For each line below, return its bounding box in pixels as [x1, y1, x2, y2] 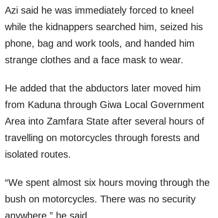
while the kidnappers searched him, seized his [5, 21, 203, 33]
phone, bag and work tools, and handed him [5, 38, 195, 49]
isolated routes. [5, 149, 71, 160]
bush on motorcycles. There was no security [5, 194, 196, 205]
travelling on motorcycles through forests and [5, 132, 200, 144]
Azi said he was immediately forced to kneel [5, 5, 194, 16]
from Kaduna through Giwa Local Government [5, 99, 204, 110]
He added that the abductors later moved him [5, 83, 201, 94]
